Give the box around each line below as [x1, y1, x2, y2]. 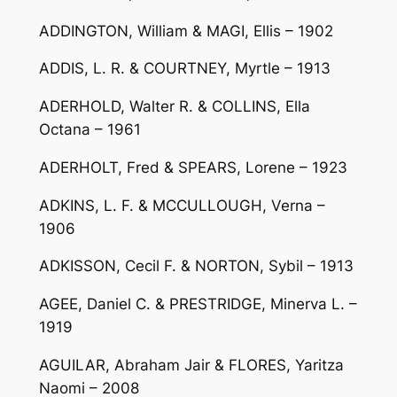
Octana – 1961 [38, 121, 141, 139]
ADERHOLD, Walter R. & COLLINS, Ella [38, 97, 310, 116]
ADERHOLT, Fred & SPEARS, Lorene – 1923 [38, 158, 347, 176]
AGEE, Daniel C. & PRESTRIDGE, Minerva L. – [38, 295, 357, 314]
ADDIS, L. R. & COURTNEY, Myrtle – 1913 [38, 59, 331, 78]
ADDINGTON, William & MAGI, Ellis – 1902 [38, 21, 333, 40]
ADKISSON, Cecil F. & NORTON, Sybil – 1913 [38, 257, 354, 276]
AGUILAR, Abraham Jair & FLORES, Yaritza [38, 356, 344, 375]
